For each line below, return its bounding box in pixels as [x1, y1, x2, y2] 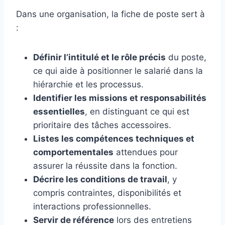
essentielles [33, 106, 85, 117]
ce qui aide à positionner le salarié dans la [33, 65, 203, 76]
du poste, [166, 52, 206, 62]
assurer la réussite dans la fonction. [33, 160, 177, 171]
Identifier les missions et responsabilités [33, 92, 206, 103]
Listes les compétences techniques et [33, 133, 194, 144]
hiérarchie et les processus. [33, 79, 144, 89]
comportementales [33, 147, 114, 157]
